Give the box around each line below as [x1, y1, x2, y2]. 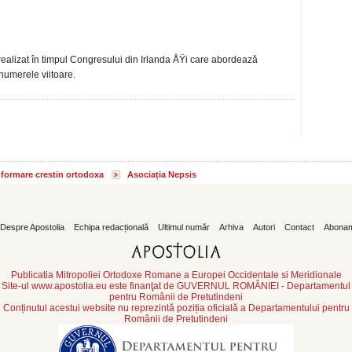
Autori [252, 222, 275, 232]
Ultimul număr [157, 222, 210, 232]
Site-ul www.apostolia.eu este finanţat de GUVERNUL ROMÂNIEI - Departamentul [2, 280, 350, 291]
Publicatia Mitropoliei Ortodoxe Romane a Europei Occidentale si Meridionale [10, 269, 342, 280]
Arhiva [218, 222, 244, 232]
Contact [284, 222, 314, 232]
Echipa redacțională [73, 222, 148, 232]
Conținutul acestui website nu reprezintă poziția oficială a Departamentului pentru [2, 302, 350, 313]
